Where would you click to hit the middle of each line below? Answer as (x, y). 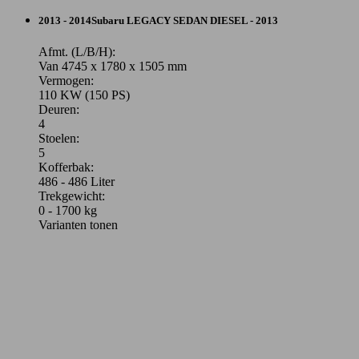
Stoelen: (59, 139)
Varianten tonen (78, 225)
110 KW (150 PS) (84, 95)
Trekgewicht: (72, 196)
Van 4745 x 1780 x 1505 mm (113, 67)
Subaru (108, 20)
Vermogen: (66, 81)
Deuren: (59, 110)
